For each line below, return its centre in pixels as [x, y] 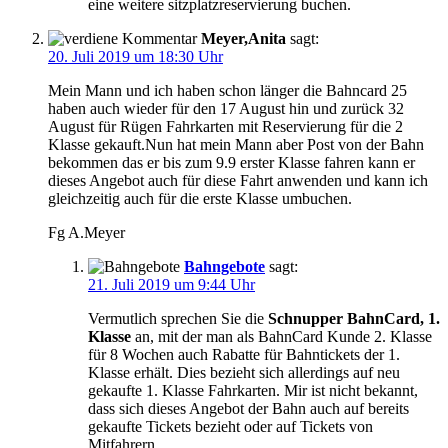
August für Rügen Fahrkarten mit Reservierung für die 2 [225, 127]
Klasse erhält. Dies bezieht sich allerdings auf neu [244, 373]
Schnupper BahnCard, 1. [354, 319]
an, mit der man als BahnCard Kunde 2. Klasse [281, 337]
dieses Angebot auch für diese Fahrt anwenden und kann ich [238, 181]
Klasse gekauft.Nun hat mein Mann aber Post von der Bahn [236, 145]
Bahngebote [224, 267]
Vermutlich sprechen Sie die [178, 319]
